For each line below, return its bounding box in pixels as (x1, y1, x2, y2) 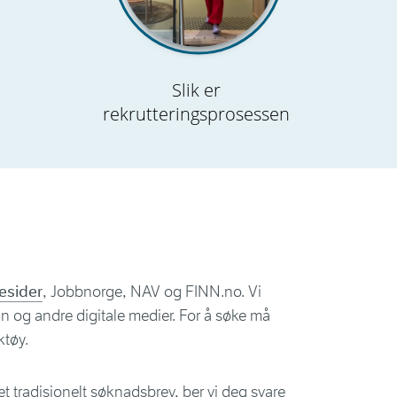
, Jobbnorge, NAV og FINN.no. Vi (43, 282, 261, 301)
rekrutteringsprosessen (102, 102, 290, 126)
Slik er (171, 78, 221, 102)
